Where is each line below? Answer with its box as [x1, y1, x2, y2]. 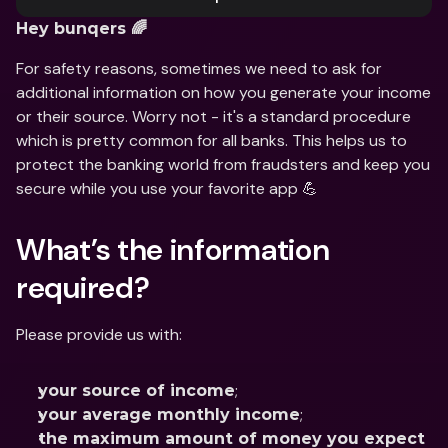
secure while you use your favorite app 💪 [16, 178, 318, 199]
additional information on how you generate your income [16, 82, 431, 103]
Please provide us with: [16, 324, 182, 345]
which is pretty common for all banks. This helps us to [16, 130, 407, 151]
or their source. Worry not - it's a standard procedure [16, 106, 411, 127]
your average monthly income [38, 405, 300, 424]
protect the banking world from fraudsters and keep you [16, 154, 430, 175]
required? [16, 268, 150, 307]
